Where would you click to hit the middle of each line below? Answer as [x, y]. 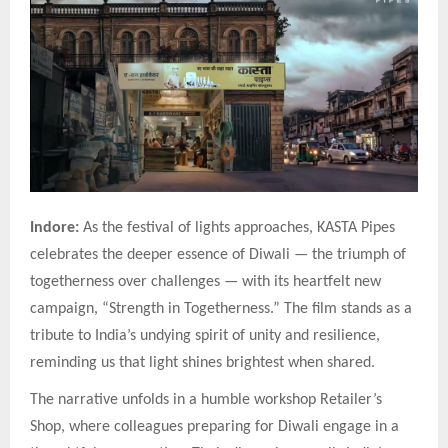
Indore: [54, 227]
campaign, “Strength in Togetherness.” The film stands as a [221, 308]
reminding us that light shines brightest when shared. [202, 362]
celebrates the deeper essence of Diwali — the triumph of [218, 254]
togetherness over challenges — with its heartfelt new [205, 281]
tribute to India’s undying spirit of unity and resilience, [205, 335]
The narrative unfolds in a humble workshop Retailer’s [206, 400]
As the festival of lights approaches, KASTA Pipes [237, 227]
